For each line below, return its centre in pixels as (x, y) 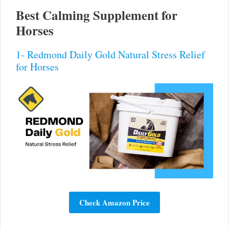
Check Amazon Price (114, 202)
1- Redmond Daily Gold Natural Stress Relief (110, 55)
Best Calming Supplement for (97, 15)
